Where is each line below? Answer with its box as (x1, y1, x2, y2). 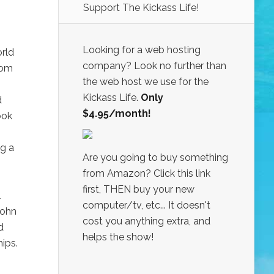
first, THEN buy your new (83, 183, 194, 195)
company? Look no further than (83, 59, 226, 72)
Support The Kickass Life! (83, 1, 199, 13)
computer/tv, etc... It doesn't (83, 199, 210, 211)
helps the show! (83, 231, 154, 243)
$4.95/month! (83, 107, 151, 119)
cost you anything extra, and (83, 215, 210, 227)
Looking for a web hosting (83, 43, 201, 56)
